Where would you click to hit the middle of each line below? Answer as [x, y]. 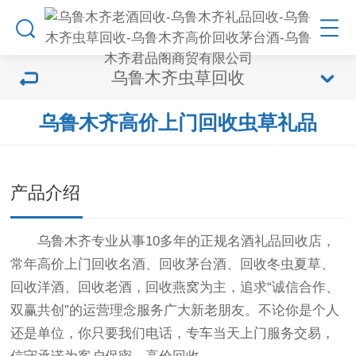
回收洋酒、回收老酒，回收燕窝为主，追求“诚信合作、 [175, 287]
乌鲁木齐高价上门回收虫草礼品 [178, 122]
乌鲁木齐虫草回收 [178, 77]
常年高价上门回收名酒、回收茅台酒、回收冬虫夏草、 [173, 264]
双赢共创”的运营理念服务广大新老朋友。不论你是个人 [175, 310]
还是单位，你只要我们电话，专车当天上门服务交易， [173, 333]
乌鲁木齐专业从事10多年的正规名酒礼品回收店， [173, 241]
